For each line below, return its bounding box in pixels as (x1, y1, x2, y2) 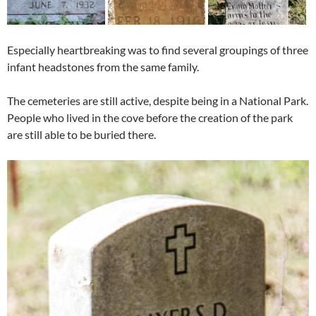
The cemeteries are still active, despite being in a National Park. (7, 93, 308, 107)
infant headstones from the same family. (7, 59, 199, 73)
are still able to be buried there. (7, 127, 156, 141)
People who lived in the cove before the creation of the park (7, 110, 293, 124)
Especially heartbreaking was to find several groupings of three (7, 42, 308, 56)
